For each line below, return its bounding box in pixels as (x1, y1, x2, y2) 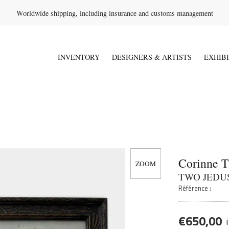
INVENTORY (58, 52, 100, 62)
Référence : (178, 183, 212, 194)
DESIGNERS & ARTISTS (112, 52, 192, 62)
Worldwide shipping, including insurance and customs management (16, 8, 213, 18)
